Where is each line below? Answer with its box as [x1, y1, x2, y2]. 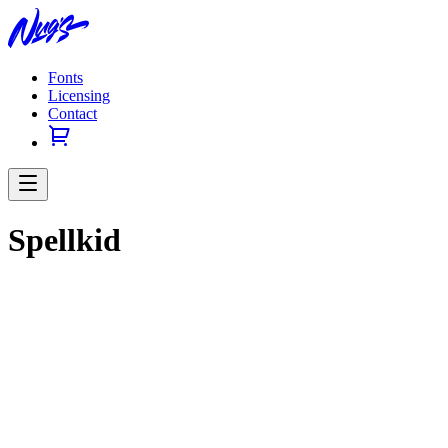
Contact [48, 105, 97, 122]
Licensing [48, 87, 110, 104]
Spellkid [8, 222, 121, 259]
